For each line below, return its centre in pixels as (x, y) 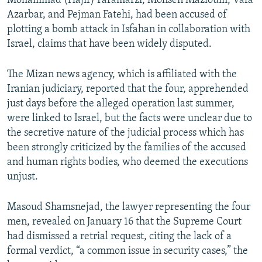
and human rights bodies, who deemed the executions (127, 163)
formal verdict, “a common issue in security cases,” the (127, 251)
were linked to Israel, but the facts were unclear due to (130, 119)
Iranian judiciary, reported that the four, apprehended (128, 89)
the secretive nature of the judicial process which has (125, 133)
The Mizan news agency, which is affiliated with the (122, 75)
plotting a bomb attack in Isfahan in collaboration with (129, 30)
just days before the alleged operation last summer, (121, 104)
